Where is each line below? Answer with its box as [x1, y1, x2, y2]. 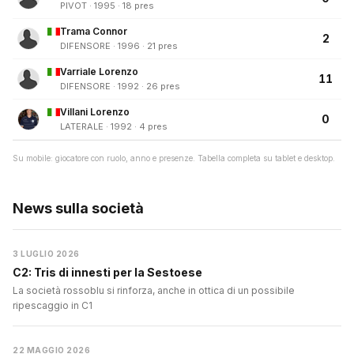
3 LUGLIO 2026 [13, 249, 80, 259]
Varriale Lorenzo [60, 66, 138, 78]
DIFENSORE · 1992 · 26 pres [60, 81, 180, 92]
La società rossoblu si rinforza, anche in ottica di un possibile [13, 284, 295, 297]
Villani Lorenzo [60, 106, 130, 119]
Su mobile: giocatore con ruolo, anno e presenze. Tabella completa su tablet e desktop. [13, 153, 335, 164]
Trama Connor [60, 25, 127, 38]
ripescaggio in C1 [13, 299, 92, 312]
